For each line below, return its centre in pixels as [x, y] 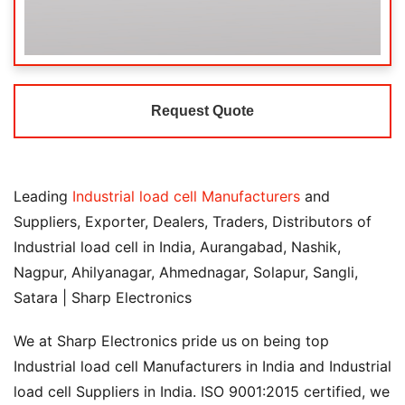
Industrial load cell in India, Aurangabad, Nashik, [177, 247]
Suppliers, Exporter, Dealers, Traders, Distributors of [193, 221]
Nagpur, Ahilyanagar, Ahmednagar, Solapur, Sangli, [186, 272]
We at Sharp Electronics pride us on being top [171, 341]
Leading [43, 196]
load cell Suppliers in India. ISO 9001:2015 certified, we [202, 391]
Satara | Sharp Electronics [103, 297]
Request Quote [202, 111]
